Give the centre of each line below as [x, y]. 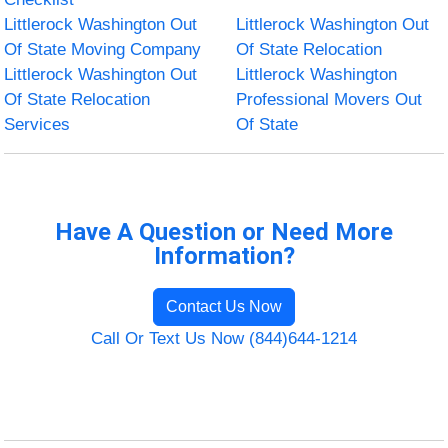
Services [37, 124]
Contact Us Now [224, 306]
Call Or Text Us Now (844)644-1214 [224, 338]
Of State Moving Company [103, 49]
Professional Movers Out [329, 99]
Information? [224, 255]
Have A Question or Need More [224, 231]
